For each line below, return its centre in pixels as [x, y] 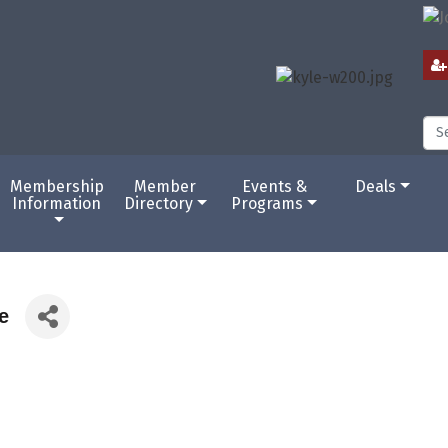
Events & [274, 186]
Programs [267, 203]
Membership [56, 186]
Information [57, 203]
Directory [159, 203]
